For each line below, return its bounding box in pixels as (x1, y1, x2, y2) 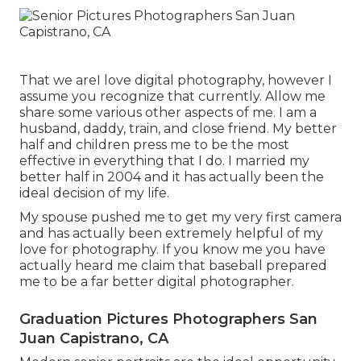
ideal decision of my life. (19, 185, 169, 201)
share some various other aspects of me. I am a (19, 104, 317, 120)
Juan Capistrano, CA (19, 329, 168, 347)
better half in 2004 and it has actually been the (19, 168, 324, 185)
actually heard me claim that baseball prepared (19, 257, 327, 273)
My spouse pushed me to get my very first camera (19, 209, 342, 225)
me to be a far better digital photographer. (19, 273, 294, 289)
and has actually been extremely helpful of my (19, 225, 323, 241)
